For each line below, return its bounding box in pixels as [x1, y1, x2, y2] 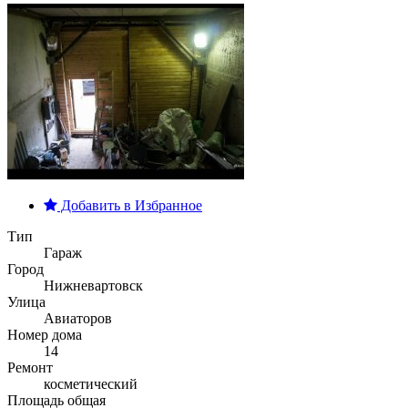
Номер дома [7, 327, 82, 343]
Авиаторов [44, 311, 112, 327]
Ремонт [7, 360, 53, 376]
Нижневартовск [44, 278, 143, 294]
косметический [44, 376, 138, 393]
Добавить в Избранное [57, 198, 202, 214]
